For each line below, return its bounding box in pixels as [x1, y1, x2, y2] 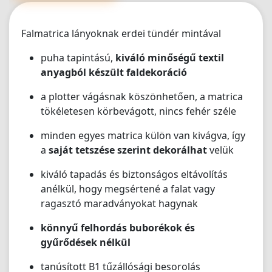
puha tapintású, [41, 51, 115, 64]
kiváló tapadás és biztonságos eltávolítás [41, 168, 228, 181]
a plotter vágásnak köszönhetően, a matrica [41, 90, 243, 103]
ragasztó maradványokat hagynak [41, 197, 198, 210]
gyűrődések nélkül [41, 236, 131, 249]
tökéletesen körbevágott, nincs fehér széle [41, 104, 236, 118]
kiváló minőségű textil [115, 51, 224, 64]
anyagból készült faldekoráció [41, 66, 187, 79]
